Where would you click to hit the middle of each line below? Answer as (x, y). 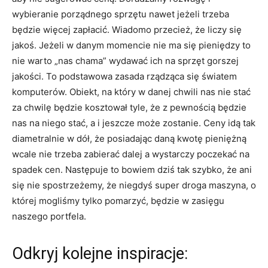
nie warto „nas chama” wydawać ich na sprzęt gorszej (125, 61)
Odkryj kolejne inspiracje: (100, 254)
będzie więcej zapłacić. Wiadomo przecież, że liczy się (127, 30)
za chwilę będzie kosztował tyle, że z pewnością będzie (129, 107)
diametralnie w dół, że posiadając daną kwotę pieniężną (129, 138)
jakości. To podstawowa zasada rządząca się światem (124, 76)
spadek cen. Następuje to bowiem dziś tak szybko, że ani (132, 170)
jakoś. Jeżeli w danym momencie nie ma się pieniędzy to (131, 45)
